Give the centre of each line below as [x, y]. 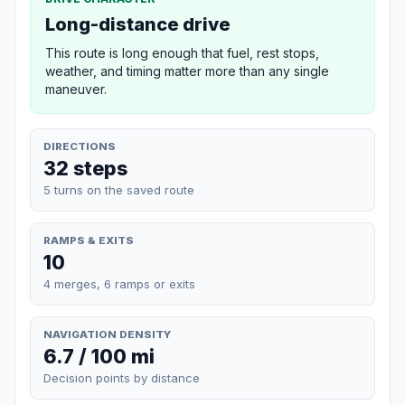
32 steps [85, 168]
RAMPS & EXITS [89, 240]
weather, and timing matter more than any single [187, 71]
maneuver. [76, 89]
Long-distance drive [138, 24]
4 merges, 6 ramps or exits [119, 283]
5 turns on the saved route [119, 189]
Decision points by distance [122, 378]
